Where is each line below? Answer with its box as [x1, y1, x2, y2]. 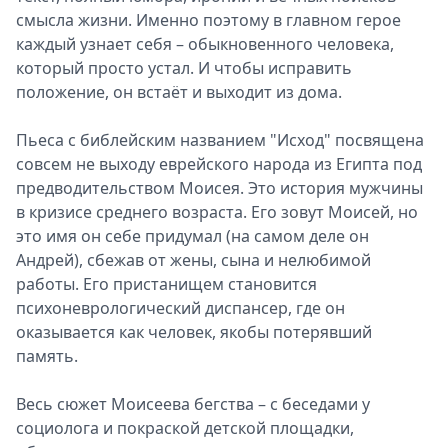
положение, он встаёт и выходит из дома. [16, 81, 346, 103]
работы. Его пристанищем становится [16, 273, 317, 295]
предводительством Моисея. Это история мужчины [16, 177, 423, 199]
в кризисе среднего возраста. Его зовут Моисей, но [16, 201, 418, 223]
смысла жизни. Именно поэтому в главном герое [16, 9, 401, 31]
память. [16, 345, 82, 367]
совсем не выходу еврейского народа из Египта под [16, 153, 422, 175]
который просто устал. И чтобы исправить [16, 57, 352, 79]
